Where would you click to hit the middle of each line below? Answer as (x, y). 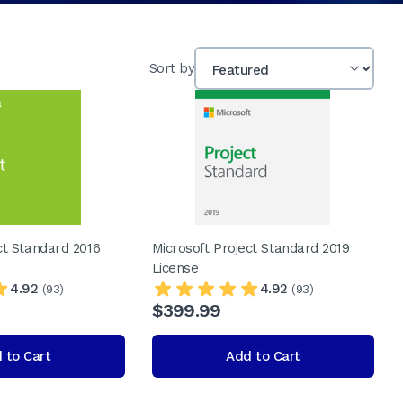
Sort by (171, 68)
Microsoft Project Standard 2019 (251, 248)
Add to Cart (263, 356)
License (175, 268)
